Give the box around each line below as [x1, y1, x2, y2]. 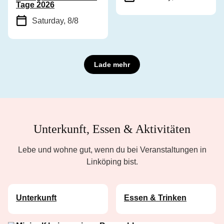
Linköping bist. [86, 157, 138, 166]
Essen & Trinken [124, 193, 186, 202]
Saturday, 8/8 [32, 16, 78, 25]
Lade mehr [94, 60, 130, 68]
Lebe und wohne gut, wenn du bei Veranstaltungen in [17, 145, 206, 154]
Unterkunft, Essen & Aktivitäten [33, 122, 190, 135]
